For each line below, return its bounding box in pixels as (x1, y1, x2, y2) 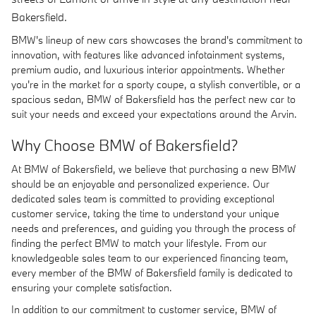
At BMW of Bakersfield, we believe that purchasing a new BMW (11, 162, 296, 176)
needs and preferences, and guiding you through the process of (11, 221, 296, 235)
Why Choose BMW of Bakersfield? (11, 134, 238, 155)
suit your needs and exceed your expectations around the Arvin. (11, 107, 297, 121)
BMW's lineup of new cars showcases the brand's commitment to (11, 32, 303, 47)
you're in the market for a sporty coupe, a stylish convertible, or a (11, 77, 300, 91)
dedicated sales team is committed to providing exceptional (11, 192, 274, 205)
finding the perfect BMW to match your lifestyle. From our (11, 236, 267, 250)
